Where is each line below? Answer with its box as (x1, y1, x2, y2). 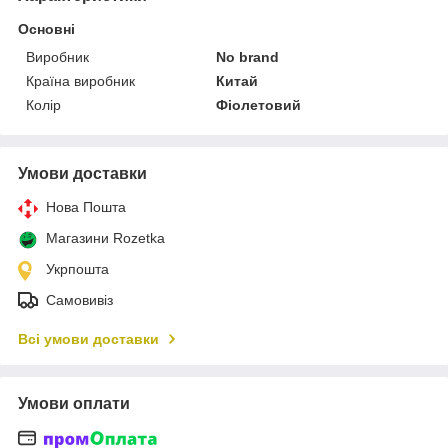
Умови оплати (18, 394, 130, 412)
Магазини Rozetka (46, 229, 165, 246)
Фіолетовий (216, 96, 302, 113)
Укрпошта (46, 260, 109, 277)
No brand (216, 48, 280, 65)
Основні (18, 20, 75, 37)
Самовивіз (46, 291, 113, 308)
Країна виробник (26, 72, 135, 89)
